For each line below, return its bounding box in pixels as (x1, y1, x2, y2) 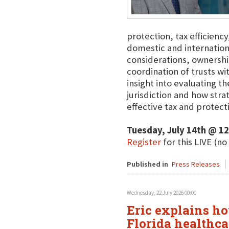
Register (126, 136, 161, 148)
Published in (126, 159, 168, 169)
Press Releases (171, 159, 220, 169)
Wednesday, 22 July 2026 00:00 (126, 189, 196, 196)
